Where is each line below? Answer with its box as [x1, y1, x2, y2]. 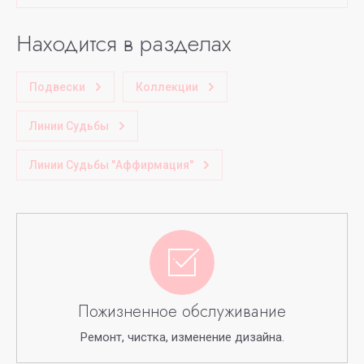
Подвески [29, 80, 85, 93]
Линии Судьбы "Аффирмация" [29, 158, 193, 171]
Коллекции [136, 80, 198, 93]
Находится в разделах [16, 27, 232, 60]
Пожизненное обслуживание [78, 300, 286, 323]
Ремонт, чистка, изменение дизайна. [80, 330, 284, 344]
